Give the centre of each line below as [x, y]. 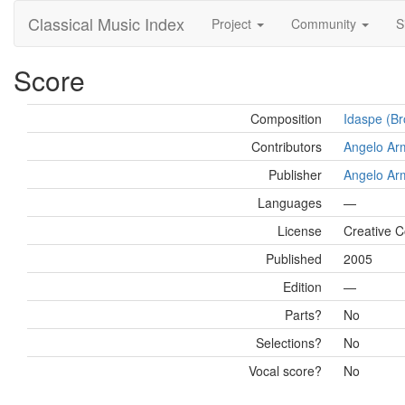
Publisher [295, 174]
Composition [286, 118]
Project [233, 24]
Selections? [289, 343]
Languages [290, 202]
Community [325, 24]
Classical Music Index [106, 24]
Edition [302, 287]
